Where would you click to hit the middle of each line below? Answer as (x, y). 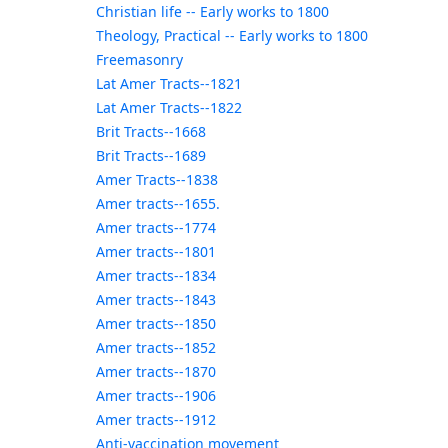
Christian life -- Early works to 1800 (212, 12)
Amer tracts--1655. (157, 204)
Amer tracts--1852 (155, 348)
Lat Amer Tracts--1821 (168, 84)
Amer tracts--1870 (155, 372)
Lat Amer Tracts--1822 (168, 108)
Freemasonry (139, 60)
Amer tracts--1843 (155, 300)
